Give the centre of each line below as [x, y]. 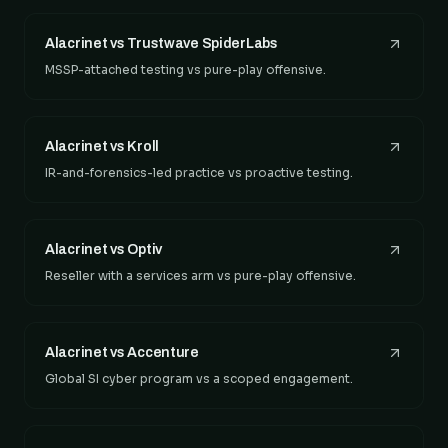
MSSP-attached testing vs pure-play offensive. [185, 69]
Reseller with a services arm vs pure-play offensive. [200, 275]
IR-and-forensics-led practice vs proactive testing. [199, 172]
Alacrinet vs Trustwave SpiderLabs [161, 43]
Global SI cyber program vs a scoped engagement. [199, 378]
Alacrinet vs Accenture [122, 352]
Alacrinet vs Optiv [103, 249]
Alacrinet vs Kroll [102, 146]
